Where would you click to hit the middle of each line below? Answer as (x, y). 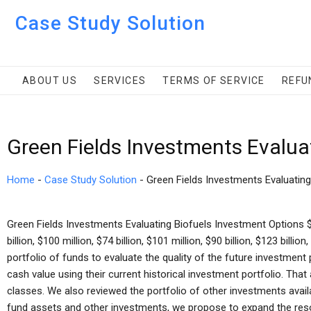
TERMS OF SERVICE (214, 81)
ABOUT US (50, 81)
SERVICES (120, 81)
